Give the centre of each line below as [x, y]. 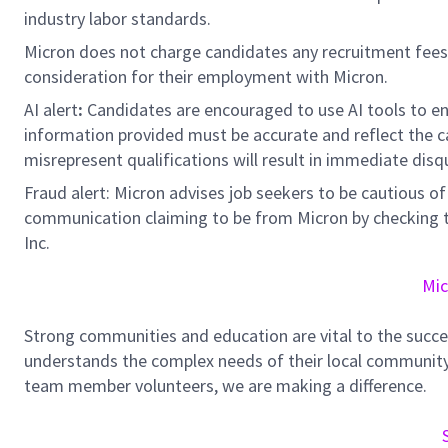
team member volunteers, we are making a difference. [225, 385]
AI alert [51, 109]
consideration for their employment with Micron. [206, 76]
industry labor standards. [117, 18]
